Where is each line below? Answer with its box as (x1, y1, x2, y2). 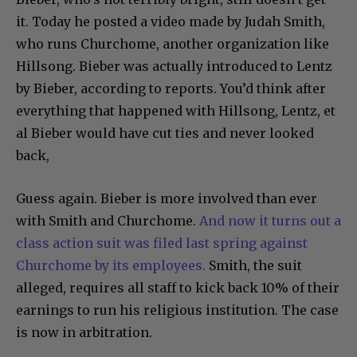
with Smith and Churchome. (16, 212, 199, 229)
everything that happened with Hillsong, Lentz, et (16, 102, 335, 119)
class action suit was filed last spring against (16, 234, 308, 251)
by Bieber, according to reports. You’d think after (16, 80, 326, 96)
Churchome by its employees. (16, 257, 209, 273)
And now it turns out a (199, 212, 341, 229)
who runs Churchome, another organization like (16, 35, 329, 52)
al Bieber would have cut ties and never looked (16, 124, 314, 141)
